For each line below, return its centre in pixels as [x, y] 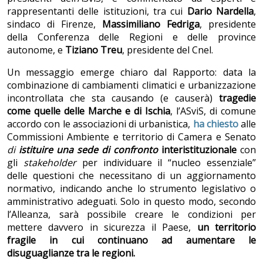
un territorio [224, 227]
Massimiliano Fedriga [151, 24]
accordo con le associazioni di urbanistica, [100, 124]
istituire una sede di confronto [88, 150]
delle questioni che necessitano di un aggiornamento [131, 176]
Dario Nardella [220, 11]
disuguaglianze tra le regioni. [71, 253]
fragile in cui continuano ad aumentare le [131, 240]
